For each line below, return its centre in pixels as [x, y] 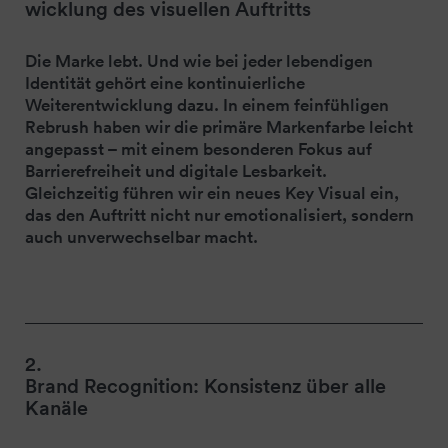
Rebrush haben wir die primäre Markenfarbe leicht [219, 126]
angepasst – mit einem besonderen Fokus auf [198, 148]
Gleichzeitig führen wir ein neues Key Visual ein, [212, 192]
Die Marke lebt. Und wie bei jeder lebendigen [199, 60]
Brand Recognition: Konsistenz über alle [205, 385]
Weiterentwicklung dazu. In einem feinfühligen [207, 104]
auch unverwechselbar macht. [141, 236]
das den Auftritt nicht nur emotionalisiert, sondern [219, 214]
